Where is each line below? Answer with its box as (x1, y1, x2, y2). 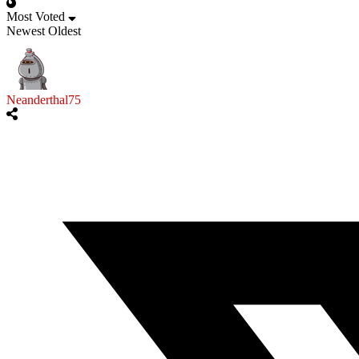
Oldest (48, 24, 81, 38)
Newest (6, 24, 45, 38)
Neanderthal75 (6, 93, 81, 107)
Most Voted (6, 10, 65, 24)
